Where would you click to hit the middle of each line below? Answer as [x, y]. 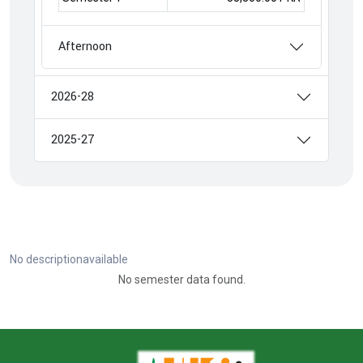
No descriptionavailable [69, 259]
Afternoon [85, 47]
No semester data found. [181, 280]
